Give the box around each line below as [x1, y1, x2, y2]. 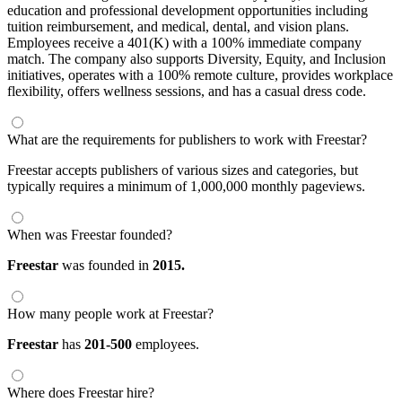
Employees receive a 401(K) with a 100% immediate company [7, 34, 362, 50]
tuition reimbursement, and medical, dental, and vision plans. [7, 18, 349, 34]
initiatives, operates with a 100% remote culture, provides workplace [7, 66, 393, 83]
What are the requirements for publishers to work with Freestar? [7, 131, 367, 147]
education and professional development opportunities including [7, 2, 368, 18]
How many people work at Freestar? [7, 305, 214, 321]
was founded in [58, 257, 153, 273]
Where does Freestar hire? [7, 384, 154, 400]
